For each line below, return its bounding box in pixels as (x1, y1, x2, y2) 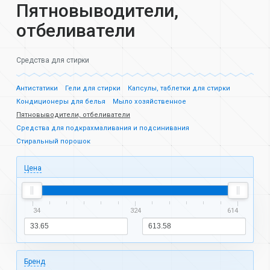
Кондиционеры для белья (16, 98, 105, 106)
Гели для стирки (65, 84, 121, 93)
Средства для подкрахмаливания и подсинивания (16, 124, 189, 133)
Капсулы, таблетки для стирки (128, 84, 230, 93)
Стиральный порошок (16, 137, 90, 146)
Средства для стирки (16, 55, 89, 64)
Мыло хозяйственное (113, 98, 186, 106)
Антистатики (16, 84, 58, 93)
